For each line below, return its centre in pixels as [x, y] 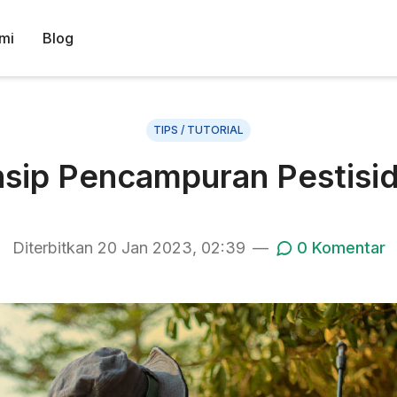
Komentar [346, 248]
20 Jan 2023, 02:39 [171, 248]
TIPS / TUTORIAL [198, 130]
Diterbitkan [54, 248]
